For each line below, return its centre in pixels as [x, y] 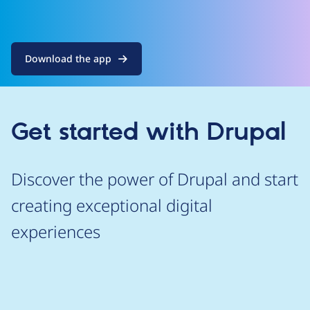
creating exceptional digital [112, 205]
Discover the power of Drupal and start [155, 179]
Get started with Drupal [148, 133]
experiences [56, 231]
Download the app [68, 58]
